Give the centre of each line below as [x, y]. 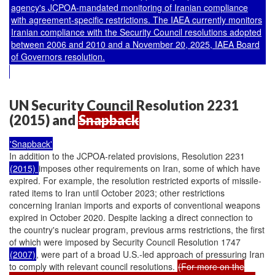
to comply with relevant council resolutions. [93, 266]
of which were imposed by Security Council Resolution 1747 [125, 242]
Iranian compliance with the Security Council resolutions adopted [136, 32]
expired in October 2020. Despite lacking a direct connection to [131, 217]
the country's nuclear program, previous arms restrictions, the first [137, 230]
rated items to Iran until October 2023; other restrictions [117, 193]
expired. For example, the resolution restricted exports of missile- [135, 180]
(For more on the [211, 266]
